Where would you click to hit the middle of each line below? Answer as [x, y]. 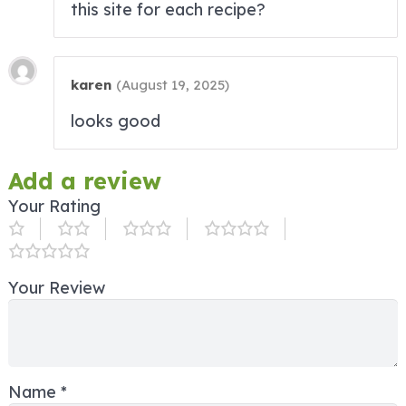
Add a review [88, 181]
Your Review [57, 288]
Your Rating [54, 207]
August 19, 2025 [173, 85]
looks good [116, 121]
